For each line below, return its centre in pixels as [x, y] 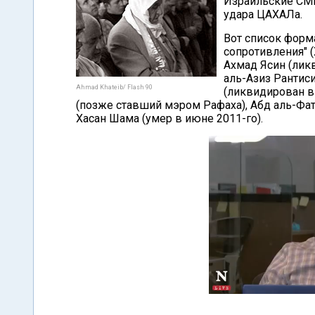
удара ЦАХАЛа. [263, 14]
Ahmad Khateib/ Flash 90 [114, 87]
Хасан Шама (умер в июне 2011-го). [169, 118]
